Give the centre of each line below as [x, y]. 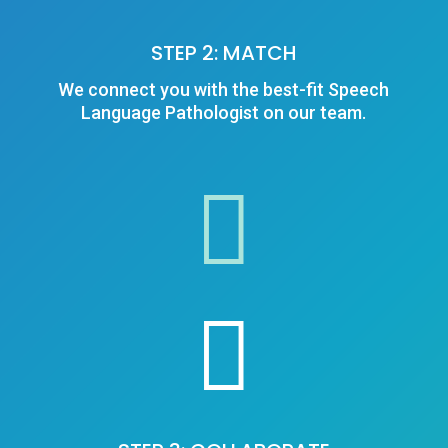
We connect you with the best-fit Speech [224, 90]
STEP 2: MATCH [223, 53]
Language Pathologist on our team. [224, 113]
